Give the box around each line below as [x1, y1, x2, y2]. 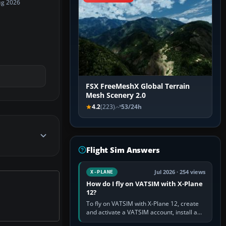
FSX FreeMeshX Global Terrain [86, 82, 190, 91]
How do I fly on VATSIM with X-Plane [86, 179, 203, 189]
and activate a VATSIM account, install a [86, 208, 197, 217]
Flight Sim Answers [86, 145, 160, 155]
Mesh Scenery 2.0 [86, 91, 146, 100]
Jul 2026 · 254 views [154, 168, 205, 176]
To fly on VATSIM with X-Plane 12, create [86, 199, 199, 208]
